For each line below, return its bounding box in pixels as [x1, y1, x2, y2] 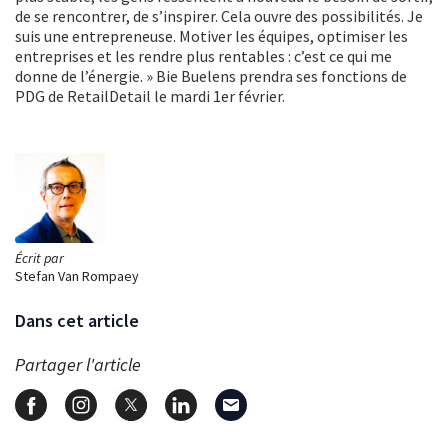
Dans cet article [15, 309, 139, 333]
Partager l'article [15, 353, 141, 377]
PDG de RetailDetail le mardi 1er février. [15, 86, 285, 107]
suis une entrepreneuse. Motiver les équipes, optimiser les [15, 26, 408, 47]
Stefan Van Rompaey [15, 267, 139, 286]
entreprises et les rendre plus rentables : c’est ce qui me [15, 46, 392, 67]
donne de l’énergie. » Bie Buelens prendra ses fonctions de [15, 66, 407, 87]
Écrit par [15, 249, 64, 268]
